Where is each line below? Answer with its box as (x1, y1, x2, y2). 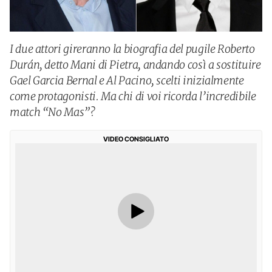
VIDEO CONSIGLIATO (103, 135, 169, 143)
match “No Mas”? (10, 105, 95, 119)
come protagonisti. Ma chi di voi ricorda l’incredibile (10, 89, 256, 103)
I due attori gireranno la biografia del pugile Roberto (10, 42, 255, 56)
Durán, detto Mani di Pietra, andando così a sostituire (10, 58, 261, 72)
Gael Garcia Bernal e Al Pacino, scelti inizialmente (10, 73, 244, 87)
